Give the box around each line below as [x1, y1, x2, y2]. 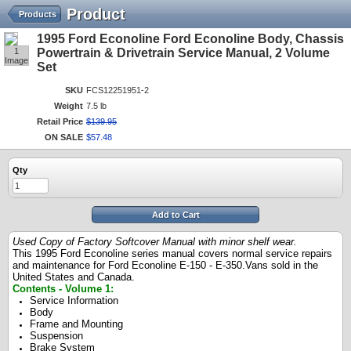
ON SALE [45, 132, 83, 142]
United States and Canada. [13, 271, 135, 283]
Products [19, 9, 56, 19]
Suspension [30, 330, 83, 342]
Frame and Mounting [30, 318, 123, 330]
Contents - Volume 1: [13, 283, 114, 295]
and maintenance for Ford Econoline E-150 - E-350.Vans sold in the [13, 259, 318, 271]
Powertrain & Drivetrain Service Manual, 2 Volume [37, 46, 330, 60]
